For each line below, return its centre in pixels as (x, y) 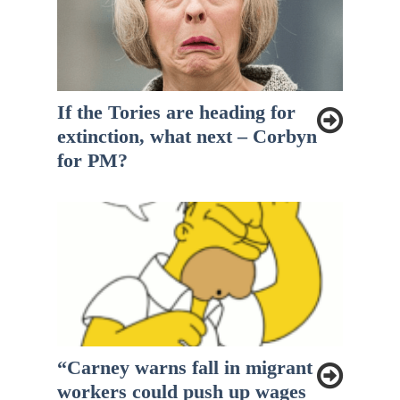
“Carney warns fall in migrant (185, 367)
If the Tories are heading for (176, 112)
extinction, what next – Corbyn (187, 136)
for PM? (92, 160)
